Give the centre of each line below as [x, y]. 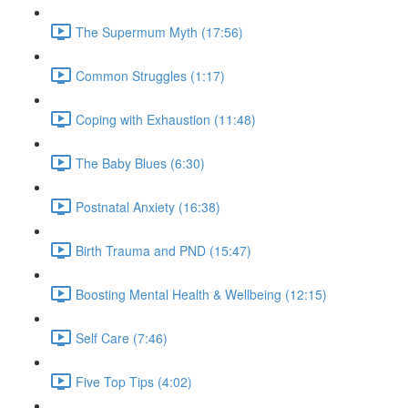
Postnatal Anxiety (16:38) [148, 206]
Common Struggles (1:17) [150, 75]
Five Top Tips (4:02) [134, 381]
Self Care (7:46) [122, 337]
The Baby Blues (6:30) [140, 163]
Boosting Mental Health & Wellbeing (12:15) [201, 294]
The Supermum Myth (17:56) [159, 31]
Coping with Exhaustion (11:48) [166, 119]
